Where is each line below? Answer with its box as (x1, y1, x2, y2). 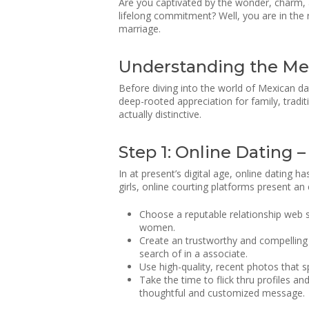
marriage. (119, 22, 161, 35)
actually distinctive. (119, 108, 201, 121)
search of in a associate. (139, 247, 248, 260)
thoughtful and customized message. (139, 286, 305, 299)
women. (139, 221, 175, 234)
